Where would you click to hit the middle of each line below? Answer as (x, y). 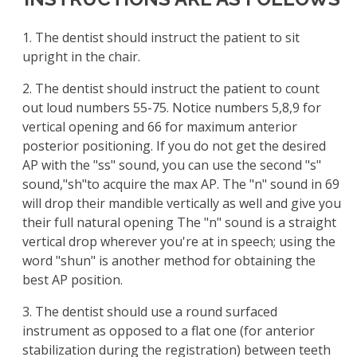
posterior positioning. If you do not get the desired (174, 146)
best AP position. (73, 280)
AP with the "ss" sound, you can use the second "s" (172, 165)
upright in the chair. (81, 57)
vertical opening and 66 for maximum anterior (160, 127)
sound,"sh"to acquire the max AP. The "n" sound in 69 (181, 184)
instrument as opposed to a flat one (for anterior (169, 331)
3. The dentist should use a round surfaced (150, 312)
